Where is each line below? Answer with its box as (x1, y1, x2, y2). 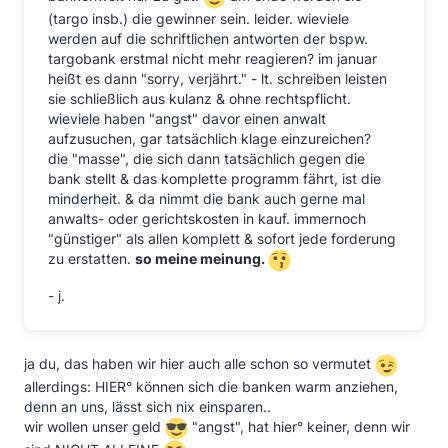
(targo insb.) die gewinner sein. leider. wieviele (48, 10, 349, 27)
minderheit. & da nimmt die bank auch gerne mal (48, 190, 365, 207)
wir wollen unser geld (24, 418, 165, 436)
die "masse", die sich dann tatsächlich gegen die (48, 150, 365, 167)
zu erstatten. (48, 250, 135, 268)
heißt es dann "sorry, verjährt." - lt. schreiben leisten (48, 70, 387, 87)
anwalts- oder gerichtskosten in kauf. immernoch (48, 210, 366, 227)
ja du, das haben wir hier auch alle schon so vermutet (24, 355, 375, 373)
